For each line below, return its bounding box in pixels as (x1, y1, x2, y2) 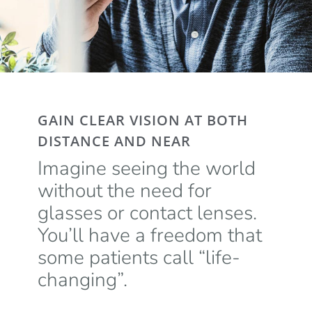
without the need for (37, 177, 212, 204)
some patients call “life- (37, 244, 240, 271)
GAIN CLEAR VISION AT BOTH (37, 110, 248, 130)
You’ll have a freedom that (37, 221, 262, 249)
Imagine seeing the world (37, 155, 256, 182)
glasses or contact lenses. (37, 199, 257, 226)
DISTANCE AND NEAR (37, 131, 191, 150)
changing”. (37, 266, 127, 293)
